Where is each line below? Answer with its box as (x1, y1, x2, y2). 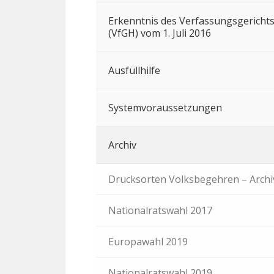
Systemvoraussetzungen (108, 101, 222, 114)
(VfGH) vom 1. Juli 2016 (108, 26, 211, 40)
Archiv (108, 138, 136, 152)
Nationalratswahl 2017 (108, 204, 212, 217)
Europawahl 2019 (108, 235, 188, 248)
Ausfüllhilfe (108, 64, 160, 77)
